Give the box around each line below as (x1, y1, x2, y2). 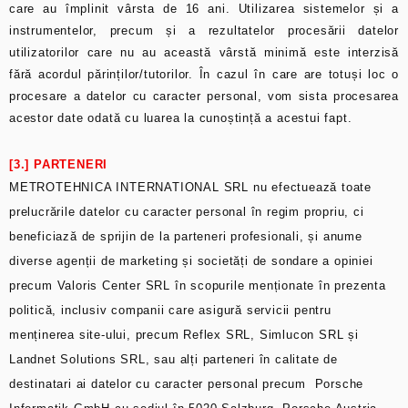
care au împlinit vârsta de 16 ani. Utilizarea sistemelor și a (9, 2, 399, 16)
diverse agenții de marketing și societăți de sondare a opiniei (9, 254, 373, 269)
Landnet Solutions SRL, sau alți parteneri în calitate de (9, 352, 338, 367)
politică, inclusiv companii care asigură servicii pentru (9, 303, 331, 318)
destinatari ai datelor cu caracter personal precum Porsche (9, 377, 364, 392)
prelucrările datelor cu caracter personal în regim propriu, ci (9, 205, 364, 219)
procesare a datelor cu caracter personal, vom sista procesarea (9, 89, 399, 104)
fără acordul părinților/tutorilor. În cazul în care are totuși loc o (9, 67, 399, 82)
